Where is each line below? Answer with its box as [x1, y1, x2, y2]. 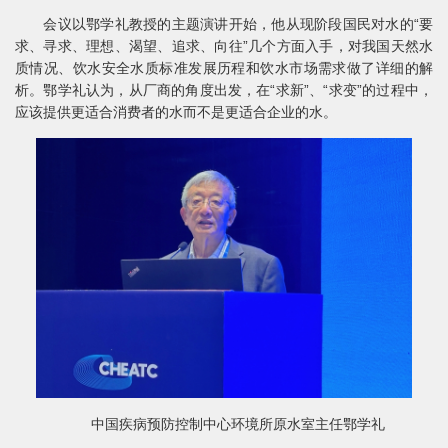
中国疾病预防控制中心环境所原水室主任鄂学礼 [63, 415, 385, 432]
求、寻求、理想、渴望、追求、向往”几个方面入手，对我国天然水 [15, 38, 433, 54]
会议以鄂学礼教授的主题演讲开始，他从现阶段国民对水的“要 [15, 16, 433, 32]
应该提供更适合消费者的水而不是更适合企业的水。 [15, 104, 337, 120]
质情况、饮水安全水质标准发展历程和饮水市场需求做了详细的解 [15, 60, 433, 76]
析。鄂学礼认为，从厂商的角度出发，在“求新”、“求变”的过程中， [15, 82, 433, 98]
